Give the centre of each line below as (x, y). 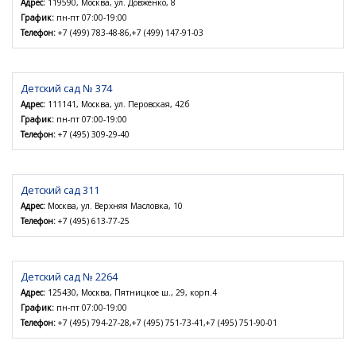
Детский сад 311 (60, 190)
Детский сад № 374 (66, 89)
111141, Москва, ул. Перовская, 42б (117, 104)
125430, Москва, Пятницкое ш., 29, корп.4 (131, 293)
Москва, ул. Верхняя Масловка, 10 (114, 206)
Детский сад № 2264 (69, 277)
